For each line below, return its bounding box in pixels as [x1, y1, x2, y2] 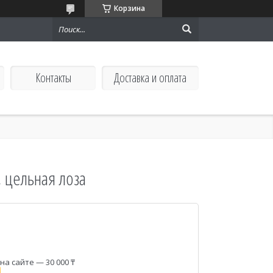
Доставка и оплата [114, 69, 186, 86]
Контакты [35, 69, 71, 86]
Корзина [113, 3, 145, 13]
